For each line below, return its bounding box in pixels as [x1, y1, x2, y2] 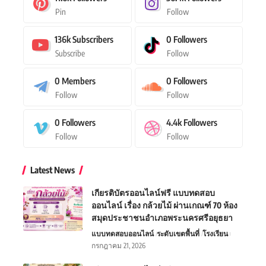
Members [62, 75, 96, 86]
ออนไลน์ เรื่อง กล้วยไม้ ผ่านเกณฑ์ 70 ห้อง [91, 199, 237, 210]
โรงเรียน [202, 229, 229, 238]
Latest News [30, 164, 75, 175]
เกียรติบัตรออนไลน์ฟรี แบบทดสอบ [91, 187, 215, 198]
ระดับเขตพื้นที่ [157, 229, 200, 238]
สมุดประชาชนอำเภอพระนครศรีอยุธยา [91, 212, 233, 223]
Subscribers [72, 33, 113, 45]
